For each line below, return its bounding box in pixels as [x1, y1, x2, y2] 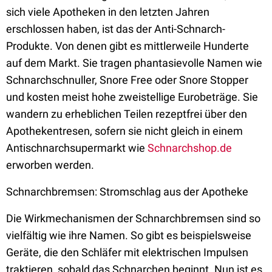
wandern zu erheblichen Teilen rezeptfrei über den [6, 107, 247, 120]
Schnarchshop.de [148, 141, 232, 154]
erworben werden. [6, 158, 94, 171]
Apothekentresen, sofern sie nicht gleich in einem [6, 124, 243, 137]
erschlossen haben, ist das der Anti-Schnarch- [6, 22, 225, 35]
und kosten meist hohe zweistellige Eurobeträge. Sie [6, 90, 258, 103]
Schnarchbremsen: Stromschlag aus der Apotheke [6, 185, 248, 198]
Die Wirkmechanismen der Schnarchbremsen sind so [6, 212, 260, 225]
